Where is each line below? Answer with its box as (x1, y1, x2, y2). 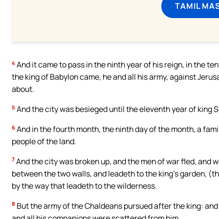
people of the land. (12, 136, 76, 147)
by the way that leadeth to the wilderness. (12, 180, 157, 192)
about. (12, 84, 34, 95)
